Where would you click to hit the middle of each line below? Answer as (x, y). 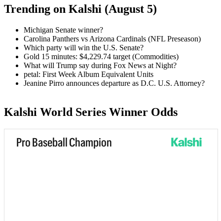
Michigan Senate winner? (63, 30)
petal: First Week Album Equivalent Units (89, 74)
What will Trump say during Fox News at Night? (100, 65)
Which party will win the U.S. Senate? (84, 47)
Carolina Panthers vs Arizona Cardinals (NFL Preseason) (112, 38)
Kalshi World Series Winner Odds (91, 112)
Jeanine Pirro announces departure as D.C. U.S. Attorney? (114, 83)
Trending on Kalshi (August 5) (80, 9)
